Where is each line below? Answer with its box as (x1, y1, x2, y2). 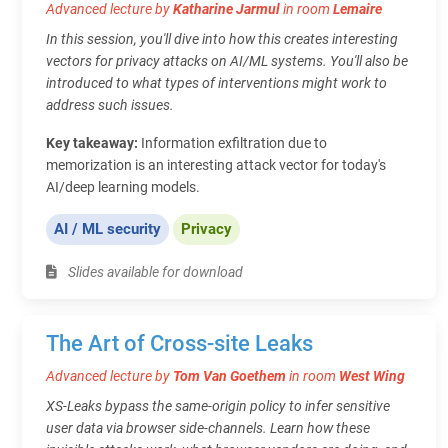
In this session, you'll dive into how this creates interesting (46, 30, 398, 47)
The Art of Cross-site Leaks (46, 330, 313, 356)
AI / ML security (54, 219, 161, 238)
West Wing (339, 367, 405, 384)
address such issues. (46, 96, 174, 113)
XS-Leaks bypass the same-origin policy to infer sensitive (46, 397, 390, 414)
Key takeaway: (46, 134, 141, 151)
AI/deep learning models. (46, 178, 200, 195)
